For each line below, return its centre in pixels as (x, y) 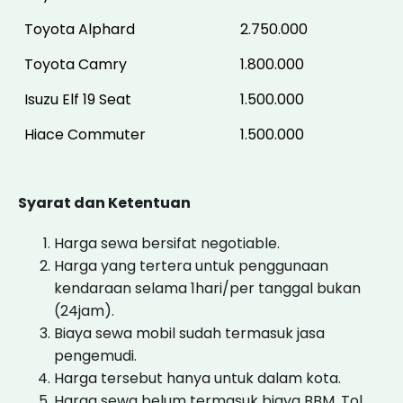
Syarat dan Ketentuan (104, 202)
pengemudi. (95, 355)
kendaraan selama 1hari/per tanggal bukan (207, 288)
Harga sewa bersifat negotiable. (167, 243)
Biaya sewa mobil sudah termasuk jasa (189, 333)
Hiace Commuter (85, 134)
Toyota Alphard (80, 29)
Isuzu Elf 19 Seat (78, 99)
